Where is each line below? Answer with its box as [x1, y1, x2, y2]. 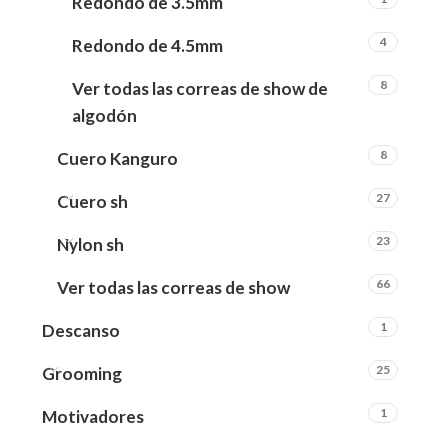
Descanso [42, 320, 120, 341]
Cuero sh [57, 191, 128, 212]
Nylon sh [57, 234, 124, 255]
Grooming [42, 363, 122, 384]
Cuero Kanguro [57, 148, 178, 169]
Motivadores [42, 406, 144, 427]
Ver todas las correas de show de [72, 78, 328, 99]
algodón [72, 105, 137, 126]
